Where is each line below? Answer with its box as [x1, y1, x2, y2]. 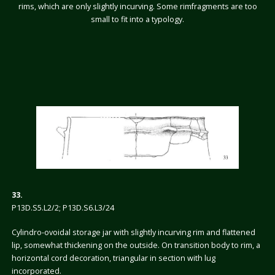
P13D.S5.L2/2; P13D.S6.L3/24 [11, 203, 114, 214]
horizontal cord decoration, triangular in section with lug [11, 253, 215, 264]
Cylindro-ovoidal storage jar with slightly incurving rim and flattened [11, 227, 255, 238]
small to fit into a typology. [91, 14, 184, 25]
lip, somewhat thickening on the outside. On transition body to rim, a [11, 240, 260, 251]
